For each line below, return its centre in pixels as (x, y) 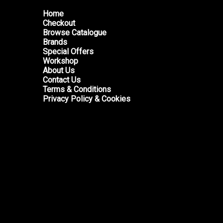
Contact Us (62, 80)
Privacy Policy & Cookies (87, 99)
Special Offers (68, 52)
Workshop (60, 61)
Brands (55, 42)
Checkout (59, 23)
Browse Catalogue (75, 33)
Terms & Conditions (77, 89)
